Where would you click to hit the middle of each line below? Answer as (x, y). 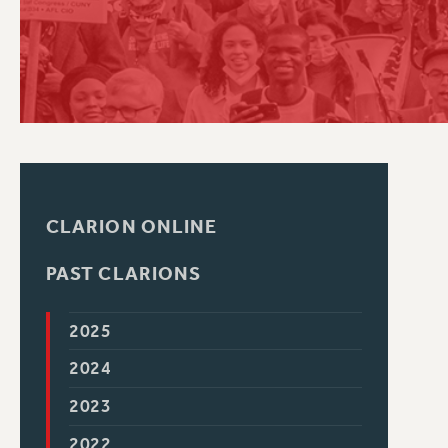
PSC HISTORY (331, 29)
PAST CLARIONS (123, 274)
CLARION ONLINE (131, 226)
